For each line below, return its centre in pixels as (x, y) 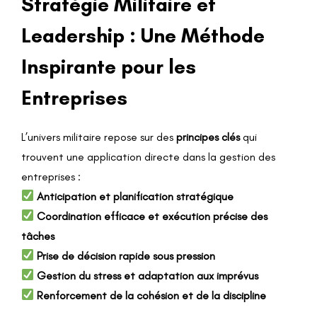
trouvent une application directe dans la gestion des (148, 156)
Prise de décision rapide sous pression (126, 255)
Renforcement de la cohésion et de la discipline (152, 295)
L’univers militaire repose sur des (99, 137)
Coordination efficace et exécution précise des (152, 216)
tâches (38, 236)
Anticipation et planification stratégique (136, 196)
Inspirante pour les (109, 67)
